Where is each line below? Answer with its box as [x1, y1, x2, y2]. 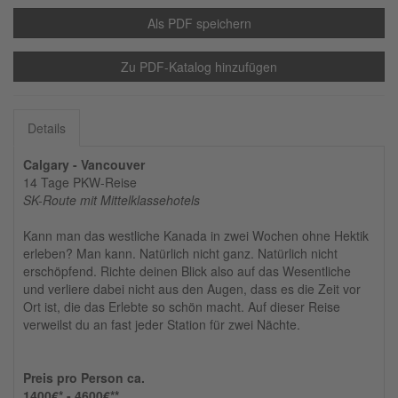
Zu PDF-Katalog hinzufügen [121, 58, 277, 76]
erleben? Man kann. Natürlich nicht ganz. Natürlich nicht [23, 244, 338, 263]
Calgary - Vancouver [23, 155, 145, 174]
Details [28, 119, 66, 138]
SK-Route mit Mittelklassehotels [23, 191, 200, 210]
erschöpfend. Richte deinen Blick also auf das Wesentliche [23, 262, 351, 281]
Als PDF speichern [147, 14, 251, 33]
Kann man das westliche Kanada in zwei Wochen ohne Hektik [23, 227, 369, 245]
